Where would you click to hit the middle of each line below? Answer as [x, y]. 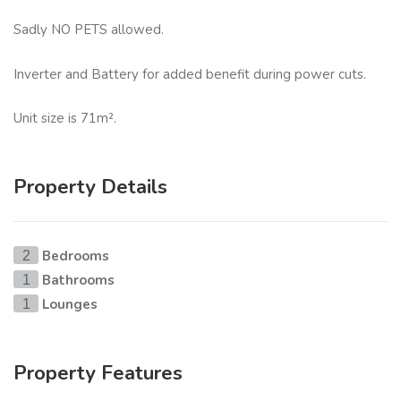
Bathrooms [78, 281]
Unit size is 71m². [65, 119]
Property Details [90, 188]
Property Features [98, 374]
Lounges [70, 305]
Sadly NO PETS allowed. [89, 30]
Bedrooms [76, 256]
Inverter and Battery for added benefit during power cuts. [190, 74]
